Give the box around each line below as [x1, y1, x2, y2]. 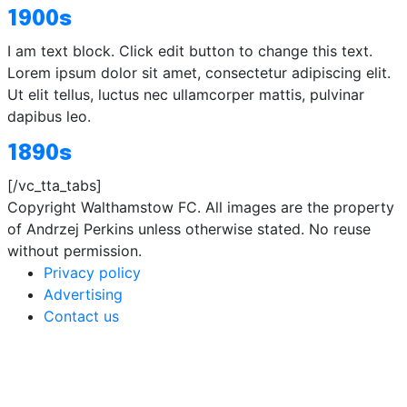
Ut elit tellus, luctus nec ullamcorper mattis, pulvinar [7, 85, 364, 104]
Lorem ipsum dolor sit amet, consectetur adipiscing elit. [7, 64, 391, 83]
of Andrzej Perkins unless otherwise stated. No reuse [7, 220, 371, 239]
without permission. [7, 242, 142, 261]
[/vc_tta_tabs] [7, 176, 102, 195]
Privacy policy [44, 263, 141, 283]
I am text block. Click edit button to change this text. [7, 42, 372, 61]
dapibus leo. [7, 107, 91, 126]
